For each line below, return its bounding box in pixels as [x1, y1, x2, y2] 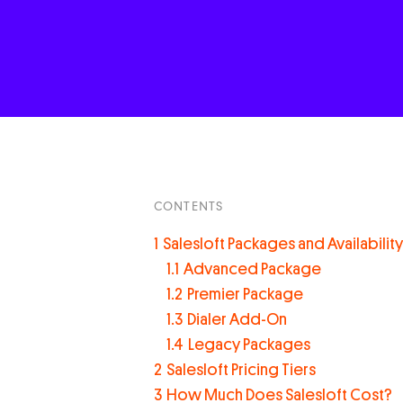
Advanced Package [183, 261, 321, 277]
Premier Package [186, 286, 303, 302]
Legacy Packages [187, 336, 310, 353]
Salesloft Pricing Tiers [166, 362, 316, 378]
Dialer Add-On [186, 311, 287, 327]
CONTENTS [153, 199, 224, 214]
